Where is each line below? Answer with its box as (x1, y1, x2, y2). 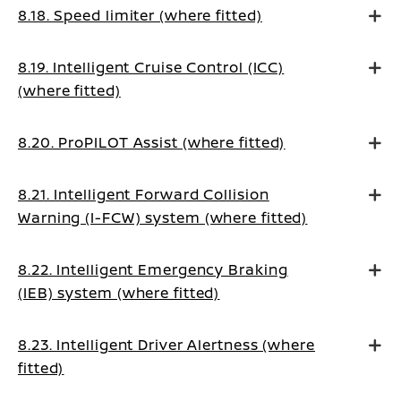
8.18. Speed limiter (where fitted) (18, 5, 262, 25)
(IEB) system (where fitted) (18, 283, 220, 303)
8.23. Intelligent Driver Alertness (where (18, 335, 315, 354)
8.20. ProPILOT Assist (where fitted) (18, 132, 286, 152)
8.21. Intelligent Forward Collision (18, 184, 269, 204)
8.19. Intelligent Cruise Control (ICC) (18, 57, 285, 77)
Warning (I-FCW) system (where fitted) (18, 208, 308, 227)
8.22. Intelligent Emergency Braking (18, 260, 288, 279)
